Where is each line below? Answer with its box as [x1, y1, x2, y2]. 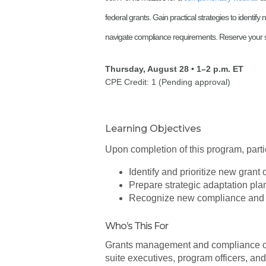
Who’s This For [105, 220, 168, 232]
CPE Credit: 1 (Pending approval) [105, 77, 230, 87]
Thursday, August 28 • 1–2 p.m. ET [105, 64, 243, 74]
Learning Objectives [105, 122, 201, 134]
